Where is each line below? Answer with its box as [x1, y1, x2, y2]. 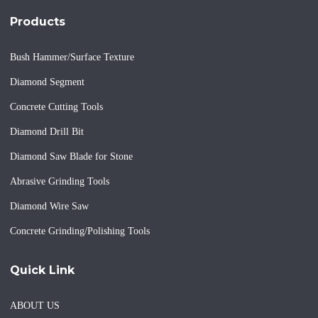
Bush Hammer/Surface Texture [10, 52, 134, 63]
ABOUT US [10, 300, 60, 312]
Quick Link [10, 263, 75, 278]
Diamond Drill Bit [10, 126, 84, 138]
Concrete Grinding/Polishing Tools [10, 226, 150, 237]
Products [10, 15, 65, 29]
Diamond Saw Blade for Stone [10, 151, 133, 163]
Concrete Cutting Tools [10, 102, 103, 113]
